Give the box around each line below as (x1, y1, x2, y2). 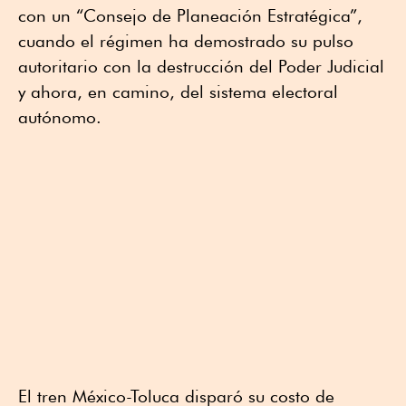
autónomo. (18, 107, 101, 128)
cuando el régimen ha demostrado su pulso (18, 31, 353, 52)
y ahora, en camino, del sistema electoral (18, 82, 338, 102)
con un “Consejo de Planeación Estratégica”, (18, 5, 362, 26)
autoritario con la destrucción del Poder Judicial (18, 56, 384, 77)
